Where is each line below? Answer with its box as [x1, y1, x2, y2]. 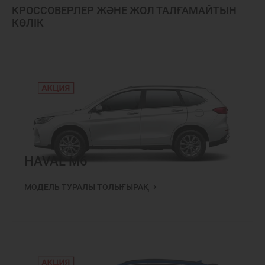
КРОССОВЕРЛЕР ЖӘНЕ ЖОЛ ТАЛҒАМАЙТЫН [12, 4, 237, 17]
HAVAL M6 [24, 154, 88, 169]
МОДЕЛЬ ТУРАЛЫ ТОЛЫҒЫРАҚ [24, 182, 151, 192]
